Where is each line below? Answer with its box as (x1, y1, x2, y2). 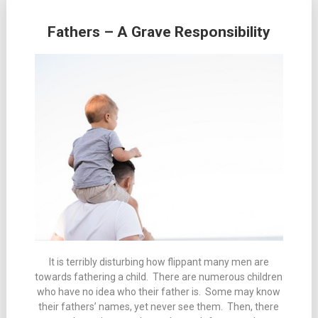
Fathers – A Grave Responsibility (47, 23, 270, 41)
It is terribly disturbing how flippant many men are (48, 256, 269, 268)
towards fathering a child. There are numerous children (35, 270, 283, 283)
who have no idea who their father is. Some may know (37, 285, 281, 297)
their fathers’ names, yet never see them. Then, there (38, 300, 280, 312)
